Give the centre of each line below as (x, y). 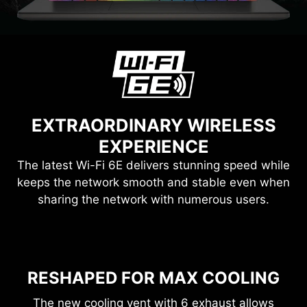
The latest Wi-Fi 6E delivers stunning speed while (153, 199)
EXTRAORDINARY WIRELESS (153, 159)
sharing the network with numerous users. (153, 233)
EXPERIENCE (153, 180)
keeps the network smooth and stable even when (153, 216)
